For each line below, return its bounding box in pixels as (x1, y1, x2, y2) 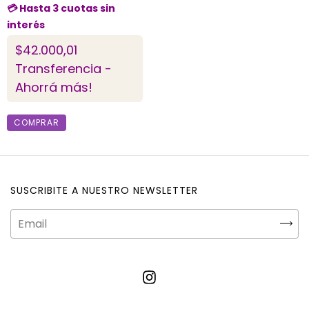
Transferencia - (15, 59, 112, 77)
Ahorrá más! (15, 78, 92, 96)
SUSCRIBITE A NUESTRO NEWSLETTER (10, 183, 198, 197)
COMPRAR (14, 116, 59, 128)
